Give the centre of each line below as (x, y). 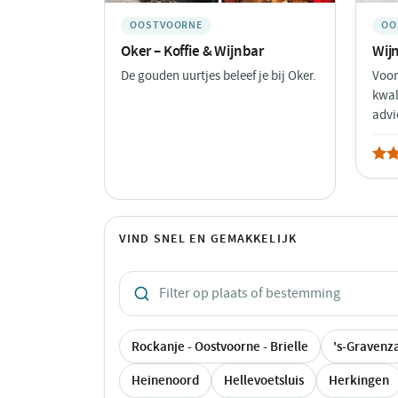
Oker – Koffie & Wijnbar (193, 51)
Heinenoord (165, 381)
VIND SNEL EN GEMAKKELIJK (208, 239)
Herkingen (359, 381)
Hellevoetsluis (264, 381)
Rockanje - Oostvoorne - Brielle (220, 346)
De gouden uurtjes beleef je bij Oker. (219, 76)
